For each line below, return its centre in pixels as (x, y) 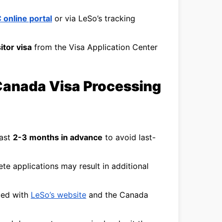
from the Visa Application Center (95, 47)
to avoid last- (129, 137)
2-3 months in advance (58, 137)
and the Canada (117, 195)
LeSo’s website (58, 195)
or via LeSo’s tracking (94, 18)
